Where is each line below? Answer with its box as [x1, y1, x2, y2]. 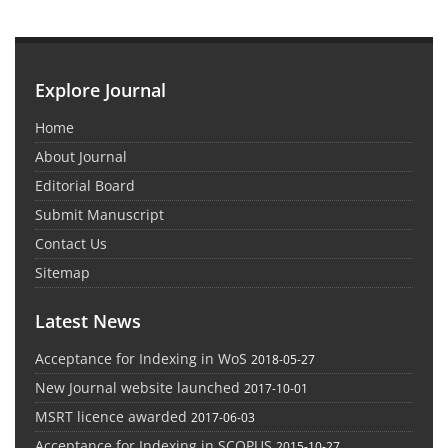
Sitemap [35, 263, 90, 283]
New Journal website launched [35, 378, 240, 398]
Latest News [35, 309, 141, 334]
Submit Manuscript [35, 205, 164, 225]
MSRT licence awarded [35, 407, 187, 427]
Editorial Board [35, 176, 135, 196]
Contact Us [35, 234, 107, 254]
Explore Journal [35, 78, 166, 103]
